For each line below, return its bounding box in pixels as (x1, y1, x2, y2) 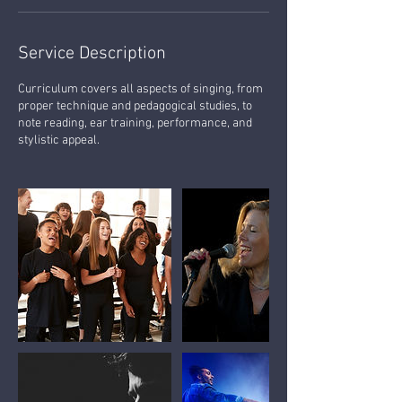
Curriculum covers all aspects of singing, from (18, 81, 263, 97)
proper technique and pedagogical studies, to (18, 98, 252, 114)
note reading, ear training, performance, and (18, 115, 252, 131)
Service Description (18, 42, 166, 65)
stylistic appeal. (18, 132, 100, 148)
